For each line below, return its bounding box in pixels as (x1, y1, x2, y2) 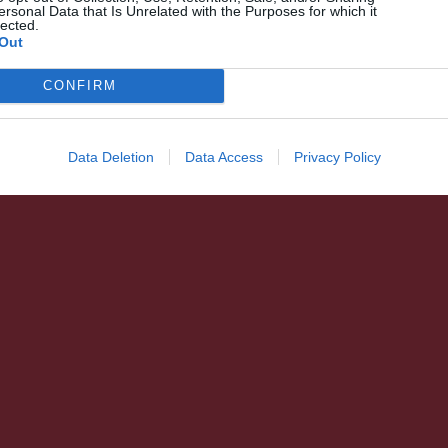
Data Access (184, 148, 263, 165)
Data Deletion (67, 148, 154, 165)
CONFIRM (42, 78, 117, 93)
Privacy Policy (293, 148, 381, 165)
